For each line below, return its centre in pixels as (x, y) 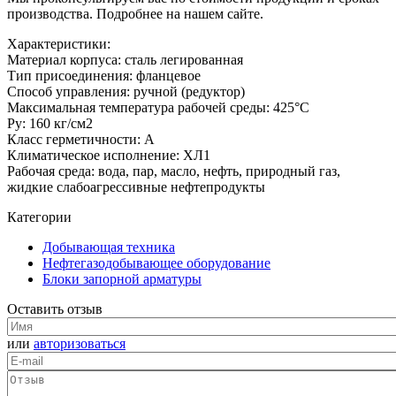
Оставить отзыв (55, 308)
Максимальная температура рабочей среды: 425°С (158, 107)
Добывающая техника (109, 247)
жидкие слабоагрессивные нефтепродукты (136, 187)
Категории (39, 217)
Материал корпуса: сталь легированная (125, 59)
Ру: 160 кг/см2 (50, 123)
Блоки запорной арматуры (122, 278)
